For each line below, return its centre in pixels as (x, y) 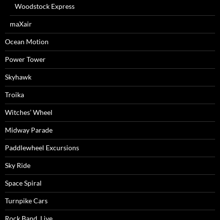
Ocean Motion (27, 41)
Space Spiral (23, 183)
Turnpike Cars (26, 201)
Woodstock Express (45, 6)
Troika (14, 95)
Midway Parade (29, 130)
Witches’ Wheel (29, 112)
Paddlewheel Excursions (42, 148)
